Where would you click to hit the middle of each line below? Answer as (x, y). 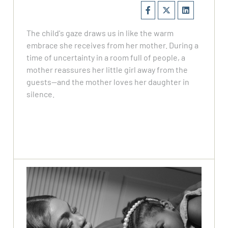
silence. (41, 94)
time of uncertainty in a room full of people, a (106, 58)
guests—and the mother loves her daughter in (108, 82)
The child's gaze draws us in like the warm (100, 33)
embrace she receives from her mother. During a (113, 45)
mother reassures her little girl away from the (107, 70)
